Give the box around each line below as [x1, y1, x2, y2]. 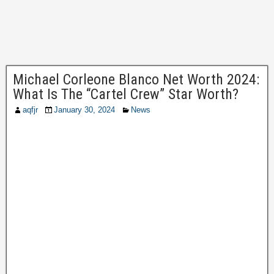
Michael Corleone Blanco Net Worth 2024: [13, 71, 259, 88]
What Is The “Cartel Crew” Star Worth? [13, 86, 239, 103]
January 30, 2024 [54, 105, 115, 114]
